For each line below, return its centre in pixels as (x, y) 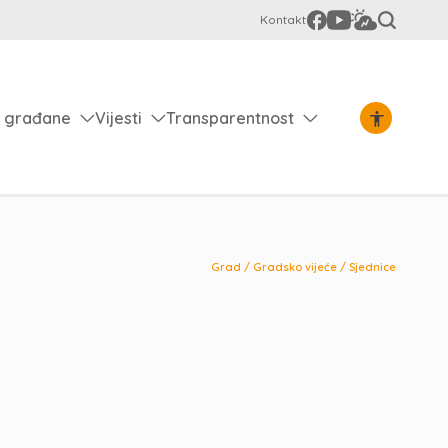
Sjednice (372, 267)
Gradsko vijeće (295, 267)
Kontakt (283, 19)
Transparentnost (230, 117)
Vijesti (118, 117)
